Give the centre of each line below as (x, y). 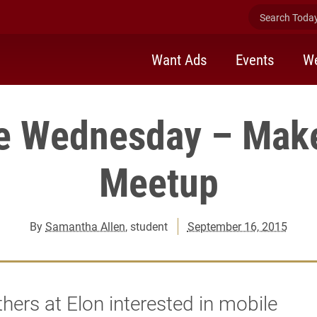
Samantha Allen (86, 226)
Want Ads (179, 59)
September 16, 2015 (237, 226)
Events (255, 59)
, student (147, 226)
